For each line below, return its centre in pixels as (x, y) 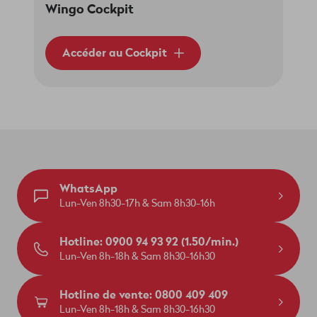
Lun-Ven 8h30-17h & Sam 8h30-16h (137, 204)
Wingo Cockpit (90, 10)
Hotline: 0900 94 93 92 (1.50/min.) (149, 242)
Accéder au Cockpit (115, 53)
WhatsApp (88, 189)
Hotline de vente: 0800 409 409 (144, 295)
